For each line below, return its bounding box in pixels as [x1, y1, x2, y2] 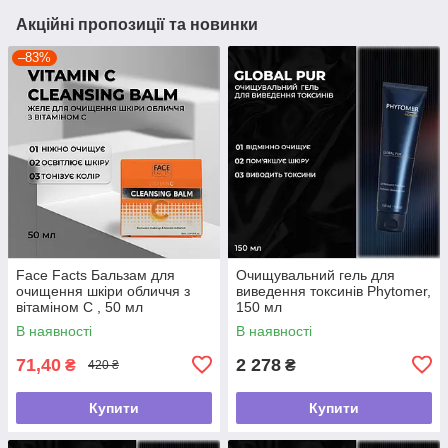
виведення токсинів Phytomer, [236, 282, 431, 299]
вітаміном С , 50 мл [16, 298, 143, 315]
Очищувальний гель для [236, 266, 395, 283]
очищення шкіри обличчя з [16, 282, 190, 299]
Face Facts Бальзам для [16, 266, 175, 283]
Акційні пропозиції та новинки [16, 15, 258, 33]
